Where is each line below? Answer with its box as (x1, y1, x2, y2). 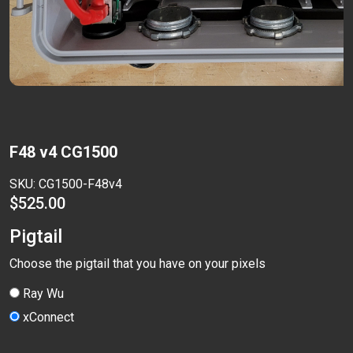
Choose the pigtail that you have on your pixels (9, 255, 266, 271)
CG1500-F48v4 (39, 176, 122, 191)
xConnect (23, 309, 74, 325)
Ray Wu (23, 285, 64, 301)
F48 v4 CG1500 (9, 142, 117, 162)
